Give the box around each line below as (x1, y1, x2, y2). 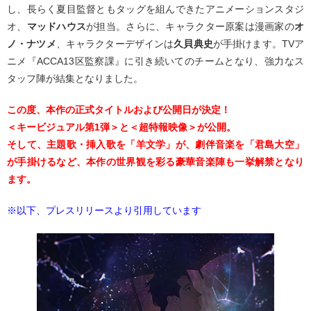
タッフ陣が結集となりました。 (7, 73, 143, 84)
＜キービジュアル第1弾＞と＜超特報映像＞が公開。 (7, 121, 236, 133)
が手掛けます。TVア (212, 38, 305, 49)
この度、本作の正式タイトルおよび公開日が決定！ (7, 104, 230, 115)
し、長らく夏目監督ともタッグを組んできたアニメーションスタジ (7, 3, 304, 15)
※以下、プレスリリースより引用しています (7, 205, 201, 216)
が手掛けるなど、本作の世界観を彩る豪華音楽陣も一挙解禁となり (7, 156, 304, 167)
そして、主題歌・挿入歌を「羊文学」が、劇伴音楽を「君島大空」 (7, 139, 304, 150)
